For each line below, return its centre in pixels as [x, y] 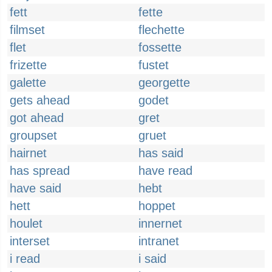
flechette [161, 30]
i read [25, 259]
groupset [33, 135]
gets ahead [40, 100]
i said [152, 259]
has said [161, 153]
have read [165, 171]
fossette [160, 47]
